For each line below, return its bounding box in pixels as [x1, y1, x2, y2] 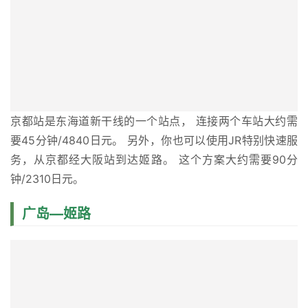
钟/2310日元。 [10, 171, 84, 186]
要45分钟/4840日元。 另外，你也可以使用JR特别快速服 [10, 133, 298, 147]
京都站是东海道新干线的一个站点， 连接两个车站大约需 [10, 113, 298, 128]
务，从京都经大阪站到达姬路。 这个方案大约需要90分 [10, 152, 298, 166]
